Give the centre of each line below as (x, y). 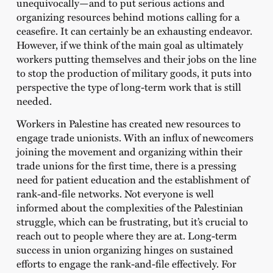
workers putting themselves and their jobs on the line (136, 58)
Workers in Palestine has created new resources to (128, 123)
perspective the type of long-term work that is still (129, 86)
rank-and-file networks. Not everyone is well (115, 193)
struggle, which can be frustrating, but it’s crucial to (132, 221)
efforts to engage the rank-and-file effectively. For (126, 263)
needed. (34, 100)
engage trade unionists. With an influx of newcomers (135, 137)
